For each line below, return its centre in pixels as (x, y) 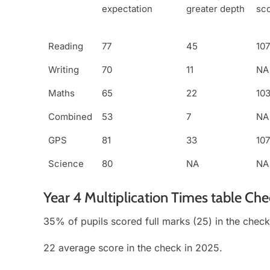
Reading (66, 46)
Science (66, 164)
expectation (127, 9)
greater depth (215, 9)
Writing (64, 70)
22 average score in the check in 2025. (133, 247)
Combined (70, 117)
